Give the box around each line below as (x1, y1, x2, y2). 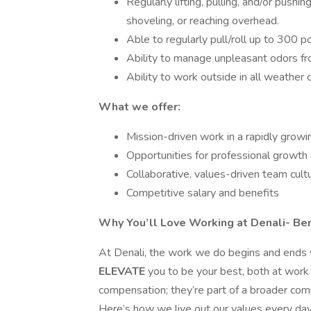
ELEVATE (99, 264, 148, 279)
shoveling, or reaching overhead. (126, 13, 279, 28)
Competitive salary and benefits (126, 185, 279, 201)
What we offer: (99, 99, 180, 115)
